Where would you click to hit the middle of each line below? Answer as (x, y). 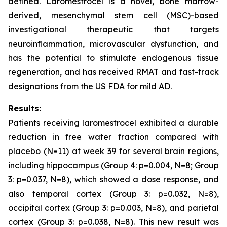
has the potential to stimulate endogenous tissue (113, 58)
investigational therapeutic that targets (113, 30)
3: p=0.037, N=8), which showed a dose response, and (113, 180)
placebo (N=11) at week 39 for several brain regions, (113, 151)
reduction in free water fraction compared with (113, 137)
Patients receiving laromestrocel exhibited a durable (113, 123)
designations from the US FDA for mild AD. (90, 86)
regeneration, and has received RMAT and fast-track (113, 72)
